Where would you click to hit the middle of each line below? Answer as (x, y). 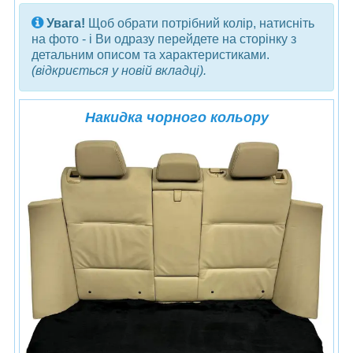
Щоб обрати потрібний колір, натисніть (200, 23)
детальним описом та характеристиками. (150, 54)
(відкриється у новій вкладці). (119, 70)
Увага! (64, 23)
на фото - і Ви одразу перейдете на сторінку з (164, 39)
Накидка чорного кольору (176, 117)
